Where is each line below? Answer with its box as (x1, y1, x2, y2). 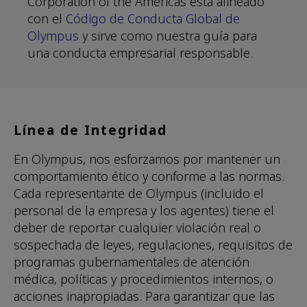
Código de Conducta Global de (66, 10, 240, 27)
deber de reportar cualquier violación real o (14, 219, 261, 236)
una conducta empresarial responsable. (27, 45, 253, 62)
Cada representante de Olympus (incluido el (14, 185, 264, 202)
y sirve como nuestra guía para (79, 27, 257, 45)
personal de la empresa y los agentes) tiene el (14, 202, 274, 219)
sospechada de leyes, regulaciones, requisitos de (14, 236, 293, 254)
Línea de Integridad (14, 121, 167, 140)
